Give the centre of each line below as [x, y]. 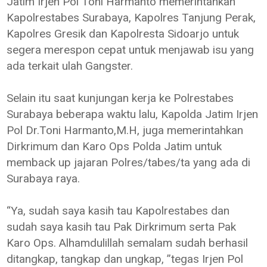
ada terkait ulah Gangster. [70, 66]
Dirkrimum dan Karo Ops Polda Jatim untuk [114, 146]
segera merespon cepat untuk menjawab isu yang [131, 49]
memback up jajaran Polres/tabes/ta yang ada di [129, 162]
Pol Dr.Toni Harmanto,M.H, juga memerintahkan [125, 130]
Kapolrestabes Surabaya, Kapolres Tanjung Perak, [131, 17]
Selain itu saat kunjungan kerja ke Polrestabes [120, 98]
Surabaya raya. [44, 178]
